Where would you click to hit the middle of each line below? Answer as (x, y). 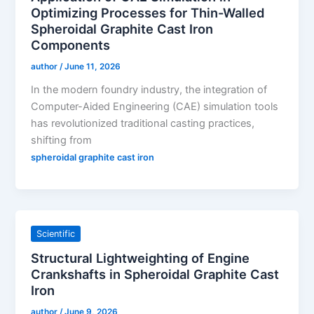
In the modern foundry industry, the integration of (149, 89)
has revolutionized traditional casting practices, (143, 123)
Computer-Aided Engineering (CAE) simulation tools (155, 106)
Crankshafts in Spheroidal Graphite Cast (155, 274)
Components (71, 45)
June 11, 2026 (93, 66)
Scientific (56, 234)
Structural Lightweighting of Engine (141, 258)
